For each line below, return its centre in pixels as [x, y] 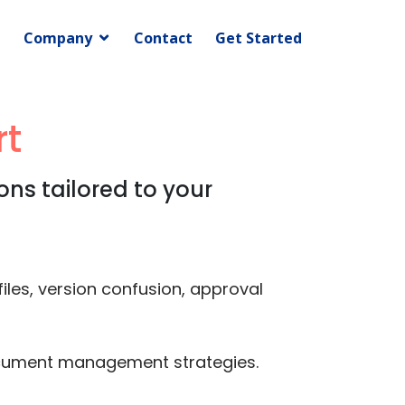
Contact [163, 38]
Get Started [259, 38]
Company [58, 38]
